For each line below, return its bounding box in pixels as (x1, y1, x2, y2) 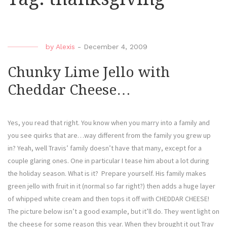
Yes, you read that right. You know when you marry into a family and (8, 118, 210, 128)
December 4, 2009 (84, 43, 147, 51)
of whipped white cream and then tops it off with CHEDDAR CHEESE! (8, 194, 209, 204)
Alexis (56, 43, 75, 51)
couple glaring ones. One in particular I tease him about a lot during (8, 156, 209, 166)
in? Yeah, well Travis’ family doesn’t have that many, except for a (8, 143, 202, 153)
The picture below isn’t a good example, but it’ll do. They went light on (8, 207, 219, 216)
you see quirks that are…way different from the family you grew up (8, 131, 211, 140)
